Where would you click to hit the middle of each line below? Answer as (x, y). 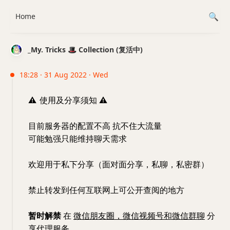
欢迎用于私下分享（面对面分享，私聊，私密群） (119, 164)
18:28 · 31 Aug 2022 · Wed (64, 75)
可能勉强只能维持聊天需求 (78, 139)
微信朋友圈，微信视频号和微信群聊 (139, 216)
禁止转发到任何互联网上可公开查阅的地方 (106, 190)
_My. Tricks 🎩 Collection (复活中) (85, 50)
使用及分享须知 (68, 100)
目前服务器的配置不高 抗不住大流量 (95, 126)
